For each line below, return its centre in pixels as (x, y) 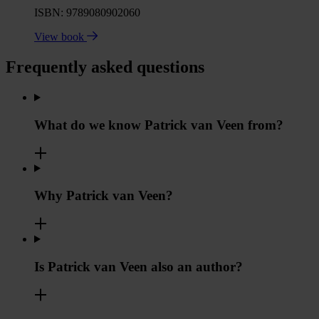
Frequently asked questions (105, 67)
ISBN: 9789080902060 (87, 13)
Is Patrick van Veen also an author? (138, 266)
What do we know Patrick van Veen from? (159, 125)
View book (61, 37)
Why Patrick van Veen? (104, 196)
